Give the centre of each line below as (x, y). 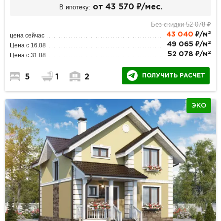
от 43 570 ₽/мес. (127, 7)
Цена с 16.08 (28, 45)
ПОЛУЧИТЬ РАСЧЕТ (173, 75)
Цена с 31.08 (28, 55)
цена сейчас (27, 35)
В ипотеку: (75, 7)
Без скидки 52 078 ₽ (181, 24)
